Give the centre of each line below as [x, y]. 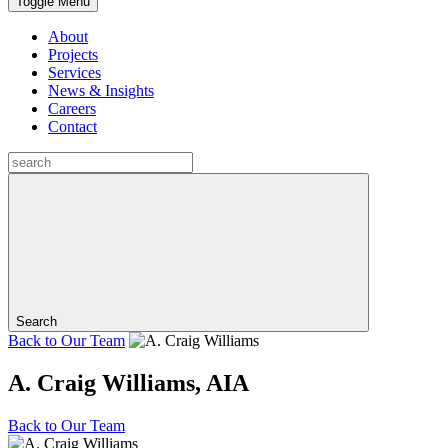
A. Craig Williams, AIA [128, 382]
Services [74, 72]
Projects [73, 54]
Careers [72, 108]
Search [36, 321]
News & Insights [101, 90]
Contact [72, 126]
